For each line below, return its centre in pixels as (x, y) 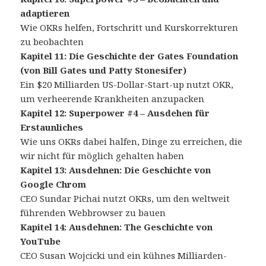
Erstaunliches (52, 127)
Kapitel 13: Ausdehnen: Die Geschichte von (116, 170)
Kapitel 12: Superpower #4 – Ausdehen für (115, 113)
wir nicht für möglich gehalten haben (102, 155)
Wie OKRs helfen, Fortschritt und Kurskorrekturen (129, 27)
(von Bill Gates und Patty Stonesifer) (104, 70)
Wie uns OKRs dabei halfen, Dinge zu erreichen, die (132, 141)
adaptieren (45, 13)
